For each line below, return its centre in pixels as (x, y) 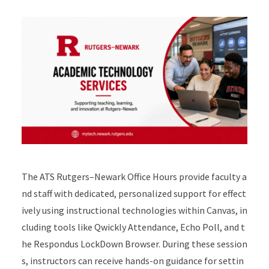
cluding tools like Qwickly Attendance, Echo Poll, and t (133, 227)
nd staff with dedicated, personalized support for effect (134, 193)
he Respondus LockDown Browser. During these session (134, 243)
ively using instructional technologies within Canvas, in (134, 210)
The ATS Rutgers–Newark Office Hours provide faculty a (134, 176)
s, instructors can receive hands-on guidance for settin (132, 260)
